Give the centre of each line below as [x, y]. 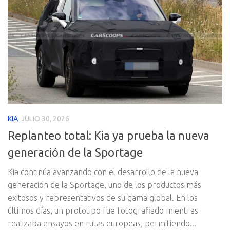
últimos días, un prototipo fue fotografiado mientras [103, 210]
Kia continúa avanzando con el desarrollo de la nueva [103, 172]
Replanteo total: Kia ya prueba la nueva [109, 135]
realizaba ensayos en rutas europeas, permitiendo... [102, 223]
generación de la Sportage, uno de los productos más [104, 185]
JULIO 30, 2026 [45, 118]
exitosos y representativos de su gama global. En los [103, 197]
